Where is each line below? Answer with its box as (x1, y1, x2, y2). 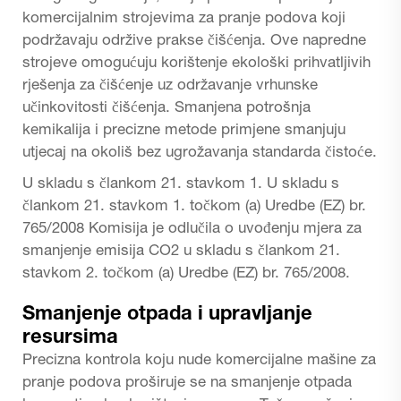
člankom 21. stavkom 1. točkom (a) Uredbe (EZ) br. (22, 199, 366, 215)
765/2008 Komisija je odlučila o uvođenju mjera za (22, 221, 362, 237)
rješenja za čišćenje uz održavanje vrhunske (22, 78, 318, 94)
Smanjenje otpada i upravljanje (22, 304, 312, 325)
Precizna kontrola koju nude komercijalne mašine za (22, 353, 376, 369)
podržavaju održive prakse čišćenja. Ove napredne (22, 33, 366, 49)
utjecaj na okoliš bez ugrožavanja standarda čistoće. (22, 145, 377, 161)
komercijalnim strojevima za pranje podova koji (22, 11, 346, 27)
